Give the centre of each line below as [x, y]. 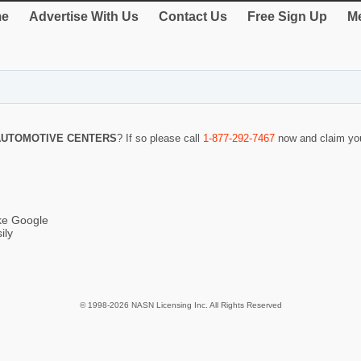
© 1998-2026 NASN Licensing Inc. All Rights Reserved [180, 305]
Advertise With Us [84, 17]
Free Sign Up [287, 17]
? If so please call [160, 138]
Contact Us [193, 17]
